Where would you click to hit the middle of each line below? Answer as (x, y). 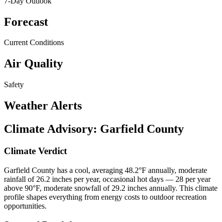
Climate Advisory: (52, 129)
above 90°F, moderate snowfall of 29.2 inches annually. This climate (111, 188)
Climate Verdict (35, 151)
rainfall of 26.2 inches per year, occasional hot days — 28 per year (107, 179)
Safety (14, 85)
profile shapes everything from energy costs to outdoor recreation (105, 197)
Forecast (26, 22)
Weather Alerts (43, 106)
